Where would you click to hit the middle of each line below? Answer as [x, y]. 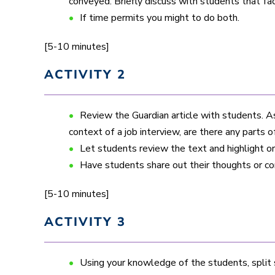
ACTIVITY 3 [85, 222]
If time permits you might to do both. [160, 17]
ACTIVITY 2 [85, 74]
